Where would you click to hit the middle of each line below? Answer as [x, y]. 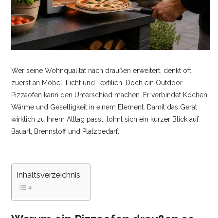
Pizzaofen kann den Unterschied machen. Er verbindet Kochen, [110, 95]
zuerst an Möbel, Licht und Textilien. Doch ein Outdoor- [98, 83]
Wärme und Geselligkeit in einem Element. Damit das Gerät [104, 107]
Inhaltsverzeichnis [49, 175]
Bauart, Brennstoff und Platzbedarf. [65, 132]
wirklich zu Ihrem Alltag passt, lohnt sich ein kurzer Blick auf [105, 119]
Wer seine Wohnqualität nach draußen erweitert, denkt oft [101, 71]
